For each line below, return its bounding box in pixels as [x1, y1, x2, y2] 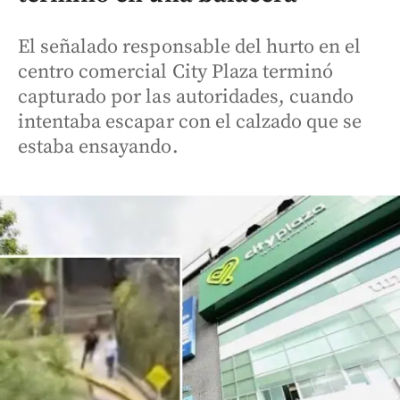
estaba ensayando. [18, 135, 179, 160]
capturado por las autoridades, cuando [18, 85, 354, 110]
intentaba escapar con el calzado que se [18, 110, 362, 135]
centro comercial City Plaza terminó [18, 60, 334, 85]
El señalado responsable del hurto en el [18, 35, 362, 60]
